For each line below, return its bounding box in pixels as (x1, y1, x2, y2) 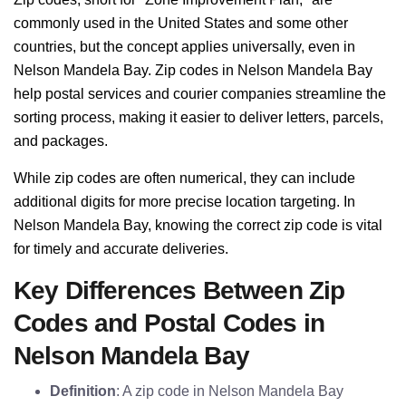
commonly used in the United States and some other (14, 15, 348, 31)
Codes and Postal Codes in (14, 309, 325, 337)
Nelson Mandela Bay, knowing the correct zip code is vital (14, 217, 382, 233)
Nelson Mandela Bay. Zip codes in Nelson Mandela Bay (14, 63, 372, 78)
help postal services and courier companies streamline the (14, 86, 386, 101)
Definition (50, 383, 116, 399)
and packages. (14, 133, 108, 149)
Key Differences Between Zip (14, 276, 345, 304)
